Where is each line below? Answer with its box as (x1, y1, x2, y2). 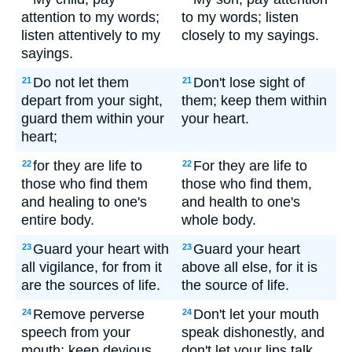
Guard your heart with (33, 241, 169, 257)
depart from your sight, (21, 93, 163, 108)
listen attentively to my (21, 27, 160, 43)
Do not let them (33, 75, 129, 90)
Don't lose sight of (193, 75, 305, 90)
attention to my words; (21, 9, 159, 25)
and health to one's (181, 194, 300, 210)
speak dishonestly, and (181, 324, 324, 340)
